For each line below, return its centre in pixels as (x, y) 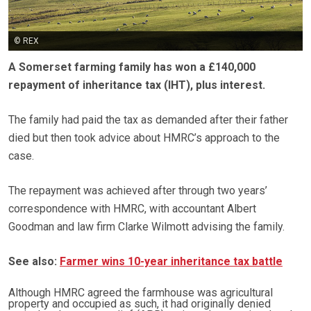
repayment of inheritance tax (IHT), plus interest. (137, 85)
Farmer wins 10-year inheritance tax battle (171, 262)
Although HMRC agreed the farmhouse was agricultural (141, 293)
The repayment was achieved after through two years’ (138, 191)
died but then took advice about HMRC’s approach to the (144, 138)
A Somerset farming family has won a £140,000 (132, 67)
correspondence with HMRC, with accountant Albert (132, 209)
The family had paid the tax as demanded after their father (148, 120)
